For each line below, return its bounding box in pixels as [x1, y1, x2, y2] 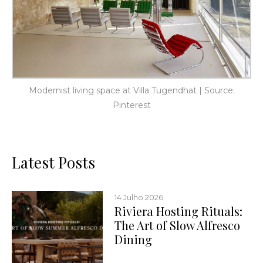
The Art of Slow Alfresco [114, 217, 241, 234]
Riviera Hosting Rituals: [114, 203, 243, 220]
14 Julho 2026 [114, 193, 164, 203]
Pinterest [112, 100, 151, 111]
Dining [114, 231, 153, 248]
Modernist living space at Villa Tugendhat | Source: [28, 85, 235, 96]
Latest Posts [12, 152, 95, 173]
